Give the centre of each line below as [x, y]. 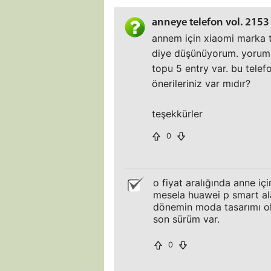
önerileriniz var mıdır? [201, 83]
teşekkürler [177, 114]
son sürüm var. [186, 219]
